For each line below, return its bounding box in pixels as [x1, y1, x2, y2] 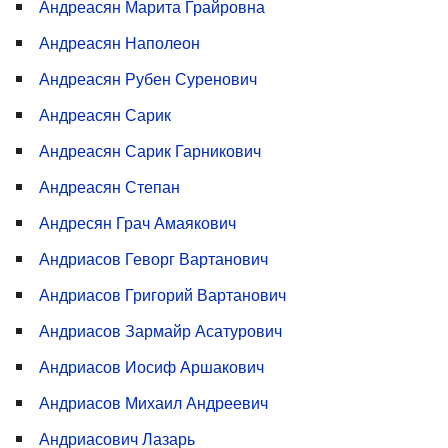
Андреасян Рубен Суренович [39, 67, 257, 91]
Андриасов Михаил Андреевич [39, 391, 268, 415]
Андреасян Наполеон [39, 31, 200, 55]
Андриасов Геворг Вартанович [39, 247, 268, 271]
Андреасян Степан [39, 175, 180, 199]
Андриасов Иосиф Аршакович [39, 355, 264, 379]
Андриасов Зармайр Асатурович [39, 319, 282, 343]
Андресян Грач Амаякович [39, 211, 236, 235]
